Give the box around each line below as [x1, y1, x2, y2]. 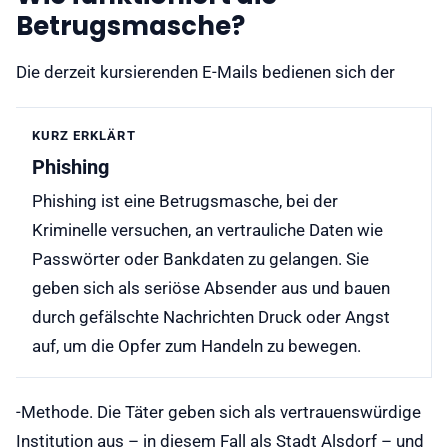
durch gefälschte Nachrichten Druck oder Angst [32, 308, 390, 328]
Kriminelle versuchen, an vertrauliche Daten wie [32, 221, 383, 241]
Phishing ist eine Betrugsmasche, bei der [32, 192, 338, 212]
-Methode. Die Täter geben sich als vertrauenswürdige [16, 402, 421, 423]
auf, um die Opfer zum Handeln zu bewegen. [32, 337, 361, 357]
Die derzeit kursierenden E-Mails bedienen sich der [16, 62, 395, 82]
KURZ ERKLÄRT [32, 128, 136, 143]
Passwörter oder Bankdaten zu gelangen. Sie [32, 250, 369, 270]
